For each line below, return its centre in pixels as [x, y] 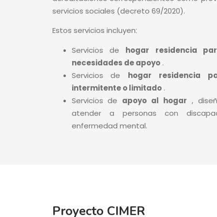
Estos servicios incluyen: [94, 31]
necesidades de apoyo [116, 62]
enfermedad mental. [109, 125]
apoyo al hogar [155, 100]
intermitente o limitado [116, 88]
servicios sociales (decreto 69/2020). [118, 11]
